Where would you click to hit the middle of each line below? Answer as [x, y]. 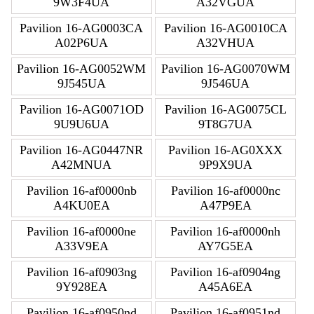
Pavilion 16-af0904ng [225, 272]
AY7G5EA [225, 246]
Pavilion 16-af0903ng [81, 272]
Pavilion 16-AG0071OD [81, 109]
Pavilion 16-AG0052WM [82, 68]
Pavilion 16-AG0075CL [225, 109]
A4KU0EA [81, 205]
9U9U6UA [81, 124]
